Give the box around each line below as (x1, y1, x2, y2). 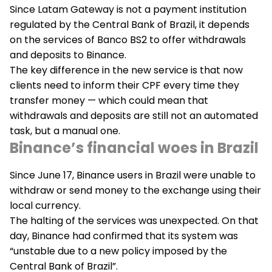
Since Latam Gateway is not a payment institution (10, 2, 246, 16)
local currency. (10, 199, 81, 212)
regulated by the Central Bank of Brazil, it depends (10, 18, 250, 32)
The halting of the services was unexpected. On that (10, 214, 259, 228)
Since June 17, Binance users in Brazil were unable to (10, 168, 256, 182)
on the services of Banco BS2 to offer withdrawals (10, 33, 246, 47)
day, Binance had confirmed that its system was (10, 229, 238, 243)
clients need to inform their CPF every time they (10, 78, 239, 92)
